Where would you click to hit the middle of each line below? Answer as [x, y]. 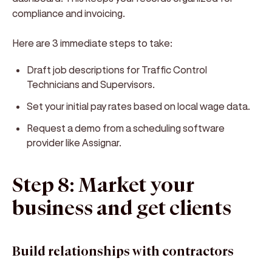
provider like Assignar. [74, 142]
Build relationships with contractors [123, 252]
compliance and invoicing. [69, 13]
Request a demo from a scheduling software [126, 128]
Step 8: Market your [103, 186]
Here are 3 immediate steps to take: [92, 43]
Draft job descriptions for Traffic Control [117, 70]
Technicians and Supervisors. [91, 84]
